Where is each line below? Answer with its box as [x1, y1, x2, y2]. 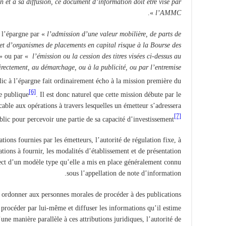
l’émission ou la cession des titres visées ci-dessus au [32, 52, 181, 61]
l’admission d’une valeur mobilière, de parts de [47, 30, 181, 38]
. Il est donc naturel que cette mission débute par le [36, 90, 181, 98]
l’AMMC [155, 9, 181, 17]
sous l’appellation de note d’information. [67, 169, 181, 178]
